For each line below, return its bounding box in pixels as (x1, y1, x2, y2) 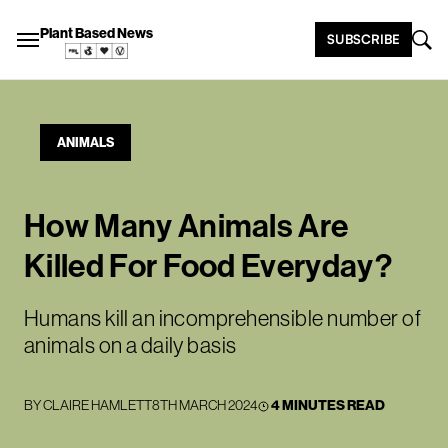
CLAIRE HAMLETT (43, 396, 152, 414)
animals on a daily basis (24, 331, 237, 359)
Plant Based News (40, 24, 153, 42)
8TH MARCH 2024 (152, 396, 258, 414)
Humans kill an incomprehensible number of (24, 304, 422, 332)
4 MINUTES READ (271, 396, 385, 414)
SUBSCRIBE (327, 31, 400, 47)
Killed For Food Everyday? (24, 245, 393, 285)
